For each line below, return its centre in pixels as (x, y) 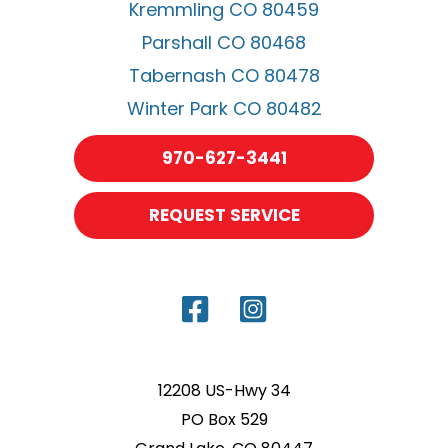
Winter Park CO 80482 (224, 109)
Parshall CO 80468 (224, 43)
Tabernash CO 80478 (224, 76)
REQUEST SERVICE (224, 215)
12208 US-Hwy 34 (224, 391)
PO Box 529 (224, 420)
